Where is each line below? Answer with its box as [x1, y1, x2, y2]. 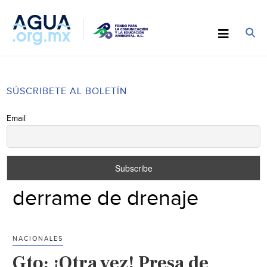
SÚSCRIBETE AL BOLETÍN [7, 85, 128, 97]
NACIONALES [13, 234, 64, 243]
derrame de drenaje [13, 185, 199, 211]
